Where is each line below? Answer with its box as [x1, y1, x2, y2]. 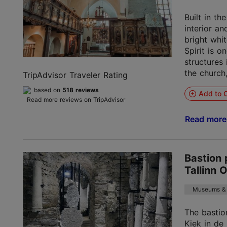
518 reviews [62, 86, 99, 94]
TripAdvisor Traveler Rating [23, 69, 128, 80]
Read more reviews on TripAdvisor [27, 95, 125, 103]
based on [34, 86, 62, 94]
